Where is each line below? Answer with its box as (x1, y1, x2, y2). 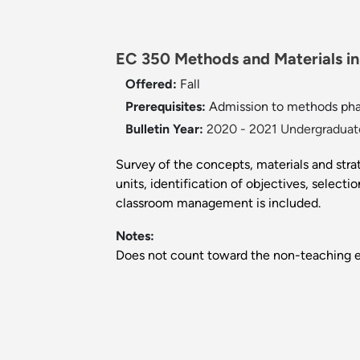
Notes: (116, 228, 154, 244)
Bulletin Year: (125, 121, 203, 137)
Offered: (125, 76, 180, 92)
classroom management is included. (116, 195, 321, 211)
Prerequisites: (125, 99, 209, 115)
